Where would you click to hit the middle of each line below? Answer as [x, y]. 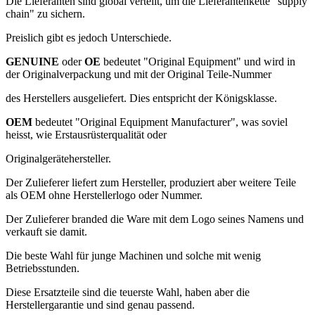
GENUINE [34, 62]
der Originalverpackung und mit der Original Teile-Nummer [139, 74]
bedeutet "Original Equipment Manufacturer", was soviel [160, 122]
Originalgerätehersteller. [60, 159]
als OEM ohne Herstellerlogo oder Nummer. [104, 195]
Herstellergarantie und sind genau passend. [100, 305]
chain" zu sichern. [45, 14]
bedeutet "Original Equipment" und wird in [199, 62]
